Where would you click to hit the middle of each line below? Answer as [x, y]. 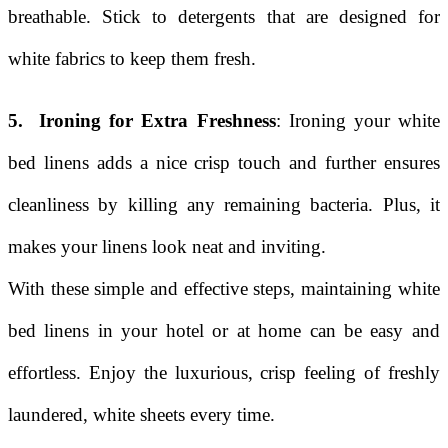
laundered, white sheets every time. [141, 414]
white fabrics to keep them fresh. [132, 58]
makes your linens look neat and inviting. [167, 246]
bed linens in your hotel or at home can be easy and [224, 330]
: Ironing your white [357, 120]
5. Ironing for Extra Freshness [142, 120]
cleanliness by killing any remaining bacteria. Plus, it [224, 204]
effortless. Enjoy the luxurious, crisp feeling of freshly [224, 372]
